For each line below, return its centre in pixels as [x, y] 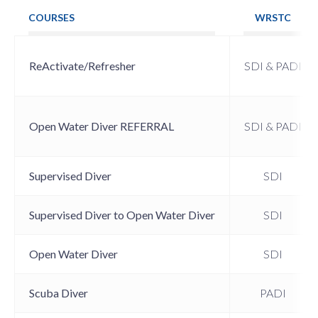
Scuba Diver [59, 292]
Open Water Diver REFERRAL [102, 126]
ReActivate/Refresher [82, 65]
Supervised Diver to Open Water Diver [122, 214]
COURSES [51, 17]
